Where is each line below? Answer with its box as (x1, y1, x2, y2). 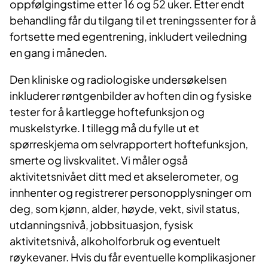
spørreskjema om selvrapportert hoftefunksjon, (10, 137, 248, 151)
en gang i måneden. (10, 45, 109, 60)
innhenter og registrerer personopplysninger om (10, 185, 251, 200)
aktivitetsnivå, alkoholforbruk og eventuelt (10, 234, 221, 248)
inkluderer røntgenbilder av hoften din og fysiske (10, 89, 252, 103)
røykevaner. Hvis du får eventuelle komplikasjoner (10, 250, 255, 264)
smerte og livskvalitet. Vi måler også (10, 153, 188, 167)
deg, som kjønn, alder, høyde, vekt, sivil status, (10, 202, 240, 216)
